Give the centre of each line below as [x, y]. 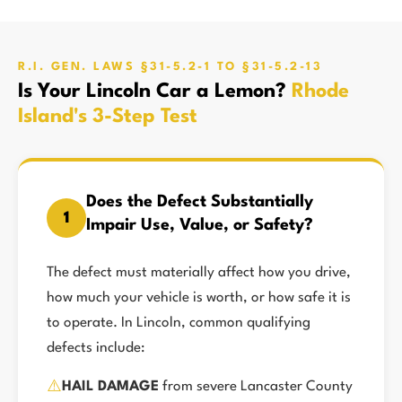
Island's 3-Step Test [108, 117]
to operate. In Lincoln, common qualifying [179, 323]
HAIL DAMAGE [110, 387]
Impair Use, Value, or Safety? [200, 225]
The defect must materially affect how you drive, [199, 273]
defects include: [96, 348]
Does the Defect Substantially [200, 202]
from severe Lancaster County [256, 387]
